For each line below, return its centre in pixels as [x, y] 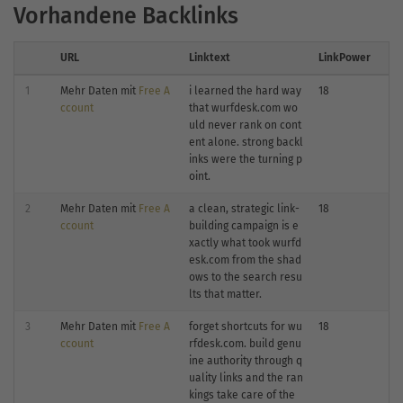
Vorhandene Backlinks [126, 16]
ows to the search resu [246, 277]
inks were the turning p [246, 159]
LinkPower [345, 57]
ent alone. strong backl [246, 142]
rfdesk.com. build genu [245, 343]
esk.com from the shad [245, 260]
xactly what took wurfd [245, 242]
